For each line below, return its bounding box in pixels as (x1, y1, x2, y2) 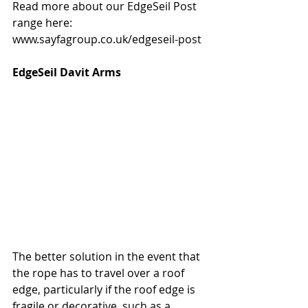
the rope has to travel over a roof (12, 265, 187, 280)
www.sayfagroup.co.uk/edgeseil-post (12, 32, 201, 47)
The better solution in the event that (12, 248, 203, 264)
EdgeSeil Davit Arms (12, 65, 121, 80)
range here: (12, 15, 75, 31)
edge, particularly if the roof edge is (12, 281, 198, 297)
